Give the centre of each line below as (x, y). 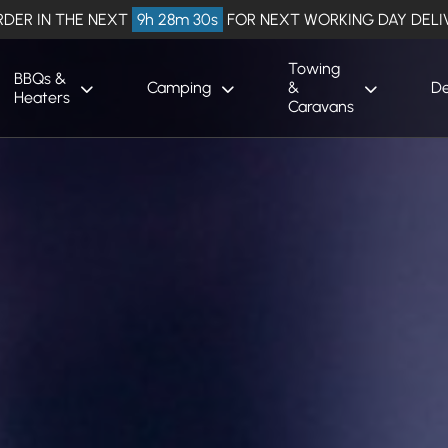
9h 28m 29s (177, 19)
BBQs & (39, 78)
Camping (178, 88)
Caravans (320, 107)
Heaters (41, 97)
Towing (313, 69)
